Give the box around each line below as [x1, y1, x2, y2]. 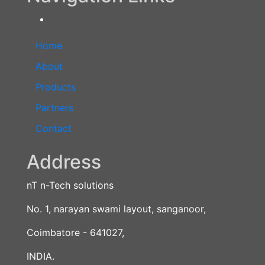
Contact [35, 122, 72, 134]
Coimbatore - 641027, [27, 227, 124, 238]
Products [35, 81, 76, 93]
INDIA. [27, 250, 54, 262]
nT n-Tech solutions [27, 179, 114, 191]
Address [27, 150, 101, 173]
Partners [35, 102, 73, 114]
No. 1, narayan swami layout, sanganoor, [27, 203, 206, 215]
